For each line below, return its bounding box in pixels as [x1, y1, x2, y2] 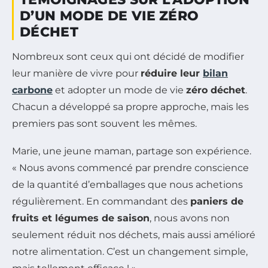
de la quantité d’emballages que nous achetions [12, 178, 243, 190]
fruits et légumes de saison [12, 212, 150, 224]
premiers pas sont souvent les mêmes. [12, 117, 197, 129]
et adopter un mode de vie [53, 84, 186, 96]
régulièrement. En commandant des [12, 195, 190, 207]
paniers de [190, 195, 243, 207]
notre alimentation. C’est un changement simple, [12, 245, 248, 257]
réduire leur [141, 67, 203, 79]
